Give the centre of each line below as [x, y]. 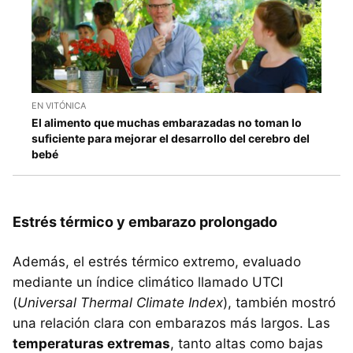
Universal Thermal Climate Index [120, 302]
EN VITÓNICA [59, 105]
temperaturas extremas [91, 343]
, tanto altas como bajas [247, 343]
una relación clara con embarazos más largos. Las [171, 323]
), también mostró [279, 302]
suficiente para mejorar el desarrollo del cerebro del [171, 138]
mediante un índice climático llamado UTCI [148, 282]
